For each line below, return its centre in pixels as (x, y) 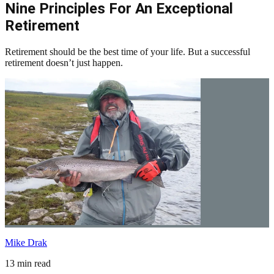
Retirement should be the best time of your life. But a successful (128, 51)
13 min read (28, 263)
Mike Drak (26, 242)
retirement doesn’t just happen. (64, 62)
